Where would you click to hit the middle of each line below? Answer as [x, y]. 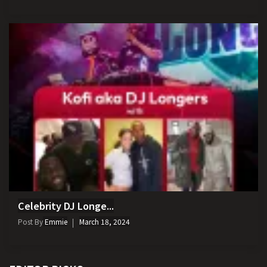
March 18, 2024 [105, 222]
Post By [30, 222]
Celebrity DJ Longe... [66, 206]
